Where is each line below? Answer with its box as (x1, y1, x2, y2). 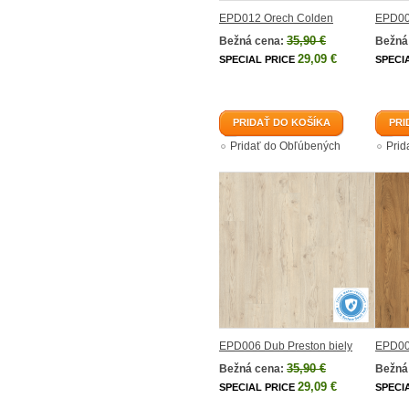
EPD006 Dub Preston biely (219, 340, 352, 352)
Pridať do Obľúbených (230, 140, 341, 152)
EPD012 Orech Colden (219, 12, 333, 25)
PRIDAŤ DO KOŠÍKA (233, 117, 330, 128)
